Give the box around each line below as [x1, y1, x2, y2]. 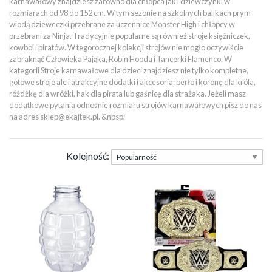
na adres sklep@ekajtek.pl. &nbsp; [9, 112, 125, 121]
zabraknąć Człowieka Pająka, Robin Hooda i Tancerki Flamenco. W [9, 54, 232, 64]
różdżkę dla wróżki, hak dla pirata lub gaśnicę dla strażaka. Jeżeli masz [9, 89, 246, 98]
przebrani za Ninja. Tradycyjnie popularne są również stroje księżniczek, [9, 31, 250, 41]
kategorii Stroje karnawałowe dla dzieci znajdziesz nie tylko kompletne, [9, 66, 248, 75]
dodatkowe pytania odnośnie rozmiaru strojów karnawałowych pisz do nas [9, 100, 262, 110]
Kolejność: [66, 150, 111, 161]
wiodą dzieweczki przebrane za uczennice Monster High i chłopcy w [9, 19, 235, 29]
